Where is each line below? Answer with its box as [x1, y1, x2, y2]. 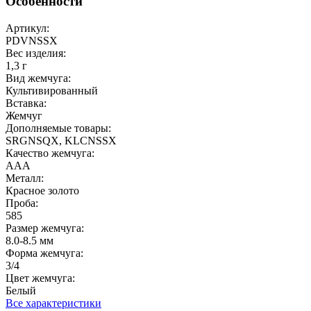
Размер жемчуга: [6, 221, 84, 234]
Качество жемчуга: [6, 146, 94, 159]
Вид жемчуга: [6, 72, 71, 84]
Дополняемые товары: [6, 121, 111, 134]
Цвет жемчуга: [6, 271, 75, 284]
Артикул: [6, 22, 49, 34]
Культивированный [6, 84, 101, 96]
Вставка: [6, 96, 47, 109]
